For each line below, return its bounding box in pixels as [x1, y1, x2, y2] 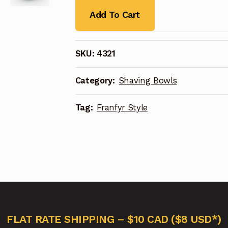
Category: [75, 75, 118, 86]
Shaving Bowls [119, 75, 177, 86]
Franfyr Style [97, 102, 148, 113]
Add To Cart [90, 9, 140, 20]
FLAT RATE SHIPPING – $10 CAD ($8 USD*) [7, 212, 221, 225]
